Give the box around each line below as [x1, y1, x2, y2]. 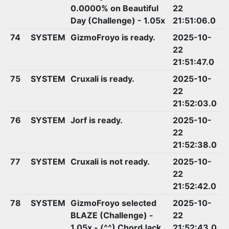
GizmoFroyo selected [70, 197, 156, 208]
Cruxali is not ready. [70, 156, 150, 167]
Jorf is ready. [70, 114, 123, 125]
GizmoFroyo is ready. [70, 32, 155, 42]
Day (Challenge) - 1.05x [70, 15, 165, 26]
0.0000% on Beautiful [70, 3, 158, 13]
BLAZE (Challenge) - [70, 210, 153, 220]
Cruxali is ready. [70, 73, 134, 84]
